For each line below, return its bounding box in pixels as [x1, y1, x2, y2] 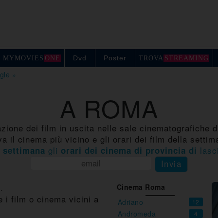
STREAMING [164, 54, 209, 62]
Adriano [117, 197, 144, 207]
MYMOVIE [3, 54, 39, 62]
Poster [104, 54, 127, 62]
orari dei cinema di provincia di [61, 144, 200, 156]
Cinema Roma [116, 182, 165, 192]
